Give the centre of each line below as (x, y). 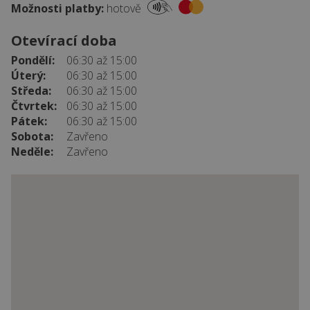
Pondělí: (33, 61)
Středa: (31, 91)
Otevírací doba (64, 41)
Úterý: (28, 76)
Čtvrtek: (34, 106)
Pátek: (29, 121)
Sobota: (32, 137)
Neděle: (32, 152)
